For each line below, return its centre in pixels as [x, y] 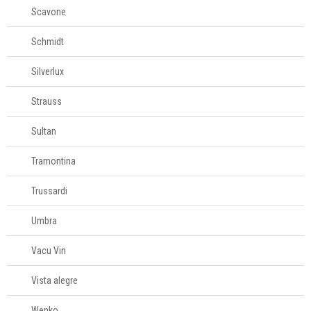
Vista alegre [54, 280]
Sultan [44, 131]
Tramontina [53, 161]
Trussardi [49, 191]
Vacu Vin [49, 251]
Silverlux [48, 72]
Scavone [49, 12]
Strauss [47, 101]
